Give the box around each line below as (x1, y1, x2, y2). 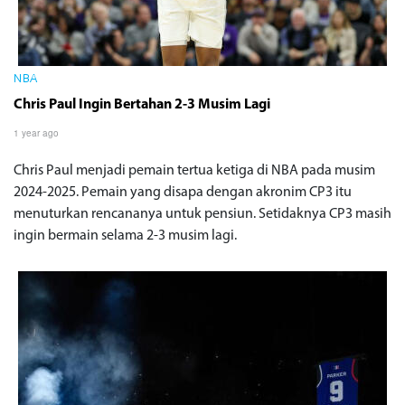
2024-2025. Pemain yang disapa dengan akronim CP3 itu (14, 185, 352, 201)
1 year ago (14, 127, 59, 140)
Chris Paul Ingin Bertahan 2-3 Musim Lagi (14, 98, 270, 113)
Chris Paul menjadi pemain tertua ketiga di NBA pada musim (14, 164, 375, 179)
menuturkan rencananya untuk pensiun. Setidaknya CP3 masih (14, 207, 391, 222)
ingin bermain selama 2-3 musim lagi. (14, 229, 237, 244)
